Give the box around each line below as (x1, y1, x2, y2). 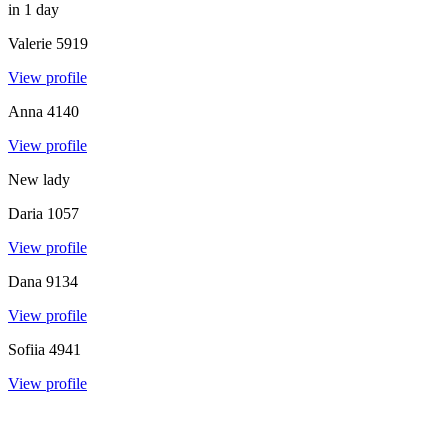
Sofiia (8, 340, 45, 358)
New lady (8, 170, 70, 188)
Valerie (8, 34, 52, 52)
